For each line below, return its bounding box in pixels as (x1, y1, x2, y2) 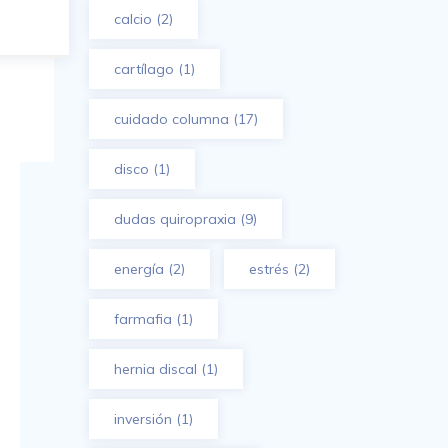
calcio (113, 10, 152, 28)
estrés (248, 260, 289, 278)
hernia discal (113, 360, 197, 378)
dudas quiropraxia (113, 210, 236, 228)
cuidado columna (113, 110, 229, 128)
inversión (113, 410, 172, 428)
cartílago (113, 60, 174, 78)
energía (113, 260, 164, 278)
